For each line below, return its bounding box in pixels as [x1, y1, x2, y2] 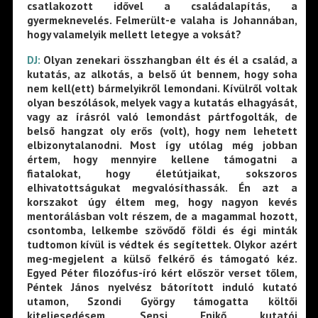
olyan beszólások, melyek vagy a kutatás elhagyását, [26, 94, 297, 109]
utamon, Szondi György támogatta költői [26, 293, 297, 308]
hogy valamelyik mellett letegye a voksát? [26, 27, 241, 42]
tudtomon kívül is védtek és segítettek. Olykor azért [26, 236, 297, 251]
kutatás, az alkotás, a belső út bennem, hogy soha [26, 66, 297, 81]
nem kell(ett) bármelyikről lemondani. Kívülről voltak [26, 80, 297, 95]
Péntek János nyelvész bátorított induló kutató [26, 279, 297, 294]
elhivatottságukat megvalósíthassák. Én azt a [26, 180, 297, 194]
